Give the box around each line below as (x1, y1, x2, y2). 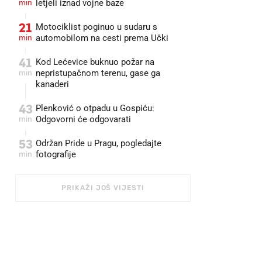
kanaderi (36, 79, 69, 89)
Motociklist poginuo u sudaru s (36, 22, 157, 32)
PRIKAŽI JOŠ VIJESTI (61, 184, 144, 192)
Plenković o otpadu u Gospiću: (36, 103, 154, 113)
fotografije (36, 149, 76, 160)
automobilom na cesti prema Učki (36, 33, 168, 43)
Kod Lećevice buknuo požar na (36, 57, 154, 67)
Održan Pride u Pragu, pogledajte (36, 138, 161, 149)
